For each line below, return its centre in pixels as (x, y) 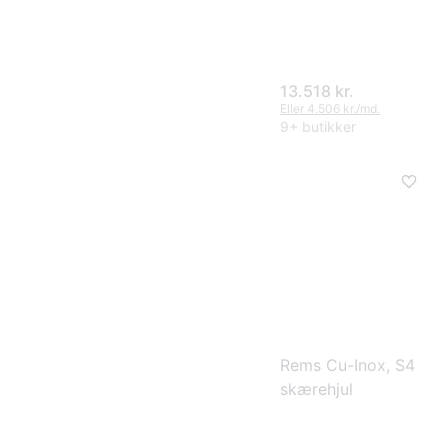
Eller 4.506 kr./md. (330, 108)
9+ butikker (318, 126)
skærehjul (316, 389)
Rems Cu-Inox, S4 (347, 365)
